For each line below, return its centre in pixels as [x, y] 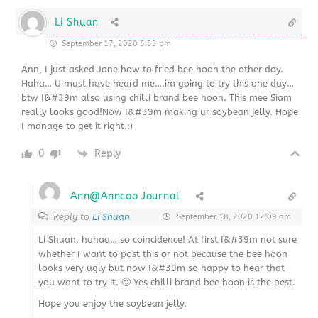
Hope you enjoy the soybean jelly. [113, 303]
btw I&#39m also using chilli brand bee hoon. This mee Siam [157, 97]
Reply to [73, 216]
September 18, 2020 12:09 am [232, 216]
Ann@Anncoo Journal [125, 196]
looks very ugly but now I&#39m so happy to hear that [162, 268]
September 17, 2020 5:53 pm [116, 43]
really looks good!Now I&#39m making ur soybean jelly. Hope [160, 111]
